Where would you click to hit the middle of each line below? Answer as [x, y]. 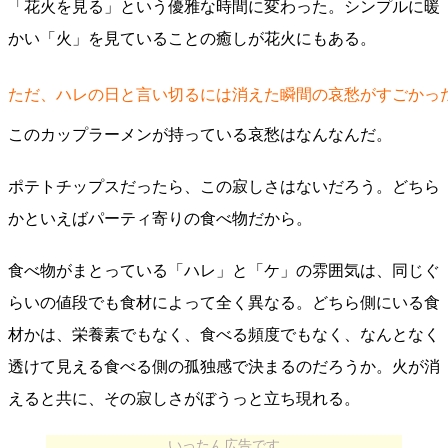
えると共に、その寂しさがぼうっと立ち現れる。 [184, 398]
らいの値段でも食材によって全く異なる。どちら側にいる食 [224, 302]
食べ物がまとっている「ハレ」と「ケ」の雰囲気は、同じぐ [224, 270]
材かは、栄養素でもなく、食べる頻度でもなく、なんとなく [224, 334]
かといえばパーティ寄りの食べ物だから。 [160, 218]
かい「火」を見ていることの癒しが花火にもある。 [192, 38]
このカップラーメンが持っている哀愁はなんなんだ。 [200, 134]
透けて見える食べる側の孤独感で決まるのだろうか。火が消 [224, 366]
